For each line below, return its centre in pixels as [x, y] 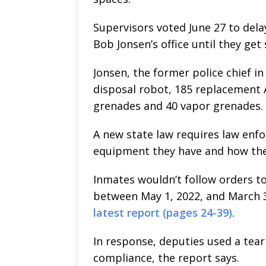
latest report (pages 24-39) [163, 212]
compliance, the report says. [166, 257]
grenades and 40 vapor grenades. [178, 105]
